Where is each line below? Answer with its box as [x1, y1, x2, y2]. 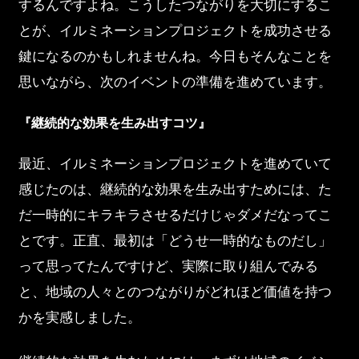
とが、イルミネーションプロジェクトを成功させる [18, 22, 332, 39]
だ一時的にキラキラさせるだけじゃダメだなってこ [18, 206, 332, 223]
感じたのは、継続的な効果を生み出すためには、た [18, 180, 332, 197]
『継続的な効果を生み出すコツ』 [18, 115, 211, 130]
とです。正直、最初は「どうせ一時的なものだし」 [18, 232, 332, 248]
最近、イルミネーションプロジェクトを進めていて [18, 155, 332, 171]
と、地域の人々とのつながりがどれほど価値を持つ [18, 283, 332, 300]
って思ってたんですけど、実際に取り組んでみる [18, 257, 318, 274]
